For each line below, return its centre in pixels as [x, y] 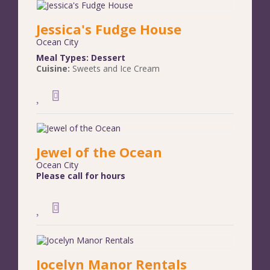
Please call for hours [81, 176]
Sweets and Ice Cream [116, 69]
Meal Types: [64, 58]
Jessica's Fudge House [109, 29]
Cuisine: [54, 69]
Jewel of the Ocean [99, 152]
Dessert [108, 58]
